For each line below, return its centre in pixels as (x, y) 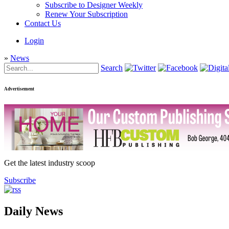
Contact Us (43, 23)
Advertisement (19, 89)
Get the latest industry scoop (50, 163)
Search (112, 68)
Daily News (33, 211)
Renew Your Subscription (86, 14)
